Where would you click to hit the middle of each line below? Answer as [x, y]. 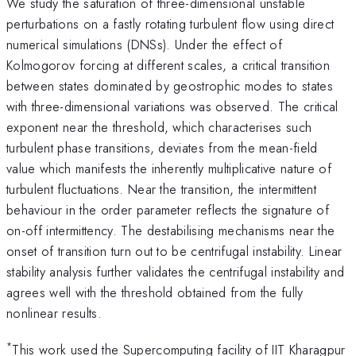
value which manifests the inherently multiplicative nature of [169, 168]
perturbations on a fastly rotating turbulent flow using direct [170, 23]
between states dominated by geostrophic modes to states [170, 85]
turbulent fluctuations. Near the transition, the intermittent [161, 189]
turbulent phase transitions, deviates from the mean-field [162, 147]
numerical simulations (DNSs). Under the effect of [145, 44]
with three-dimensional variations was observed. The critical [172, 106]
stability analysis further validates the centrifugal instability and [176, 271]
